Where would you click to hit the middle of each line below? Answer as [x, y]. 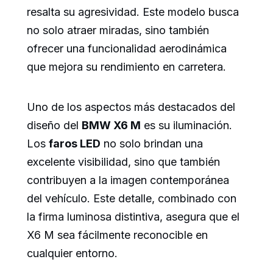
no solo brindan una [152, 144]
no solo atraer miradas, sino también [118, 30]
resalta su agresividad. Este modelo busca [133, 12]
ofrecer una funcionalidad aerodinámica [127, 49]
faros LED [75, 144]
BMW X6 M [111, 126]
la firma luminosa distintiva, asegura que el [133, 217]
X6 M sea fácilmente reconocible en [117, 235]
